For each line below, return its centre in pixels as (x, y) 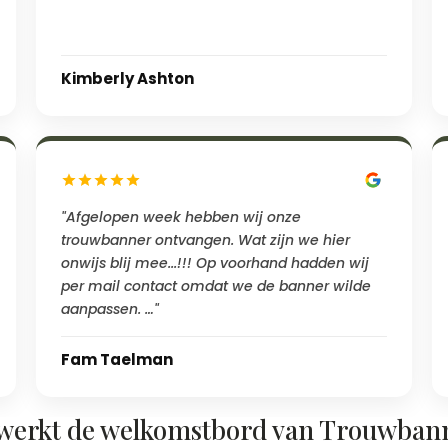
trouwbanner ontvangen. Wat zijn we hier (205, 239)
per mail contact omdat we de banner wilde (215, 285)
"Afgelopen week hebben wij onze (180, 216)
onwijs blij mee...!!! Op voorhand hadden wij (214, 262)
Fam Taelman (116, 359)
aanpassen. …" (109, 308)
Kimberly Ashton (127, 78)
